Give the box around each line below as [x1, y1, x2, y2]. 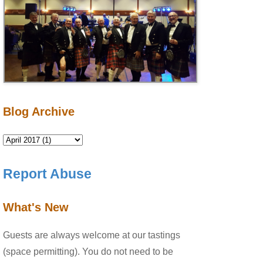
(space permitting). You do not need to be [3, 247, 173, 257]
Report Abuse [3, 166, 92, 182]
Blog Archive [3, 105, 75, 119]
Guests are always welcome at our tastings [3, 230, 180, 241]
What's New [3, 201, 69, 214]
